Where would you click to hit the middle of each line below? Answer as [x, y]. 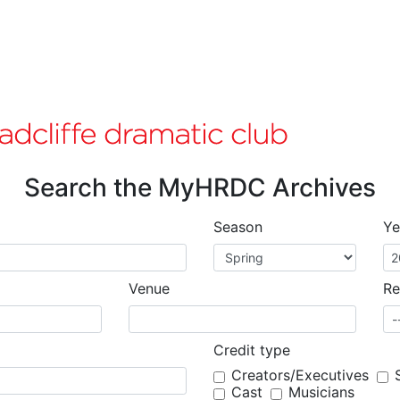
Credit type [252, 350]
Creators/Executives [300, 375]
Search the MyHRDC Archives [200, 187]
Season [238, 227]
